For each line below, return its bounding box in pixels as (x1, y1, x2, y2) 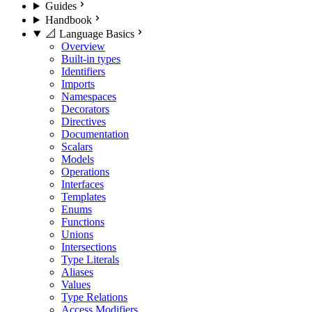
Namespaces (61, 91, 116, 102)
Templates (61, 191, 106, 203)
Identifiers (61, 65, 105, 77)
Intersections (61, 241, 116, 253)
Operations (61, 166, 109, 178)
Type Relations (61, 291, 127, 303)
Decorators (61, 103, 109, 115)
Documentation (61, 128, 129, 140)
